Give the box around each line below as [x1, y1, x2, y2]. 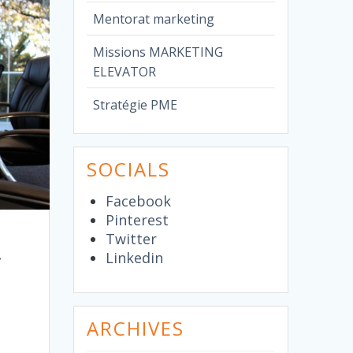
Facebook [106, 191, 172, 210]
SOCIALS [87, 155, 171, 182]
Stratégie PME [93, 95, 178, 113]
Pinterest [106, 210, 169, 229]
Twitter [106, 229, 158, 248]
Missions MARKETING [93, 43, 224, 61]
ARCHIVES [87, 314, 185, 341]
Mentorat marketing [93, 9, 215, 28]
